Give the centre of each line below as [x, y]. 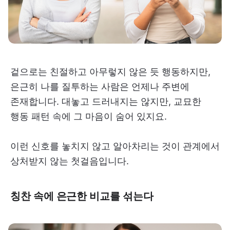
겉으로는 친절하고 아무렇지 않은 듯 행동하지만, [110, 71]
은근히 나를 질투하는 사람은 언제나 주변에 [100, 86]
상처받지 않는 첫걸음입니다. [70, 161]
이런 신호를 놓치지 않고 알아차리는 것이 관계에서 [115, 146]
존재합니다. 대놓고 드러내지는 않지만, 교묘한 [106, 101]
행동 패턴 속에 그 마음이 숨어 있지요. [89, 116]
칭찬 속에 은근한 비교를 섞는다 [82, 196]
